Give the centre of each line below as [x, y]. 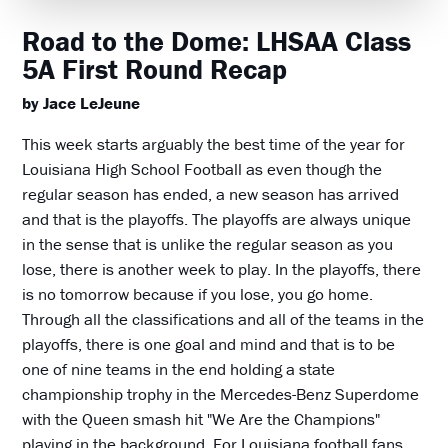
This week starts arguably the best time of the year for [214, 144]
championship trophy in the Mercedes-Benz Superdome [221, 394]
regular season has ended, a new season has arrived [211, 194]
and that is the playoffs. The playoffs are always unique [217, 219]
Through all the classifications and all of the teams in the [223, 319]
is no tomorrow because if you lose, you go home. [198, 294]
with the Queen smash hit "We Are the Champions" [201, 419]
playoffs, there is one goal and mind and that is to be [209, 344]
